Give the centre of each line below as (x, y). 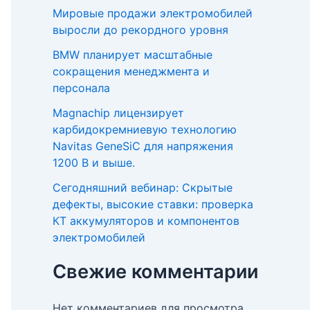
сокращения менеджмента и (131, 72)
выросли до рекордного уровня (140, 30)
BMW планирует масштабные (133, 55)
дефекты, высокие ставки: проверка (153, 204)
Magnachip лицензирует (118, 113)
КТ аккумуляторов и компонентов (146, 221)
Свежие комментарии (155, 272)
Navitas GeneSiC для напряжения (143, 146)
